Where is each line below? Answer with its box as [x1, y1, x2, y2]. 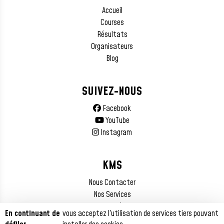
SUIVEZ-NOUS [82, 83, 142, 100]
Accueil [101, 5, 122, 16]
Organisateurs [91, 41, 133, 52]
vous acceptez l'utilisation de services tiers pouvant [62, 208, 219, 219]
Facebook [101, 103, 131, 114]
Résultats [96, 29, 127, 40]
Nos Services [93, 189, 131, 200]
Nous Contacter [88, 177, 135, 188]
